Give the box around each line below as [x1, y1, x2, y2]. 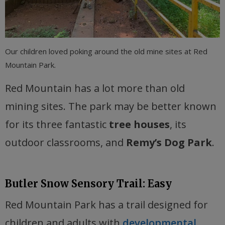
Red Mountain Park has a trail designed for [5, 198, 208, 212]
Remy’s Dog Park [126, 136, 212, 150]
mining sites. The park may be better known [5, 99, 216, 114]
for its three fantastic [5, 118, 109, 132]
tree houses [109, 118, 170, 132]
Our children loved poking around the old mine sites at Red [5, 46, 207, 57]
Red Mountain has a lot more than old [5, 81, 185, 95]
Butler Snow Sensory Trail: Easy [5, 177, 172, 190]
